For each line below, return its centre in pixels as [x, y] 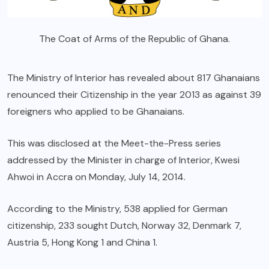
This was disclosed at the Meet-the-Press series [114, 143]
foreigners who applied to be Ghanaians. [96, 111]
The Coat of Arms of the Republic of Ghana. [134, 38]
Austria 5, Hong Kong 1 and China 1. [82, 242]
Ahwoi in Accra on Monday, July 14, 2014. [96, 177]
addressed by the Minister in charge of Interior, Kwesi [123, 160]
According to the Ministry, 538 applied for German [117, 208]
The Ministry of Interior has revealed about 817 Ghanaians [134, 77]
